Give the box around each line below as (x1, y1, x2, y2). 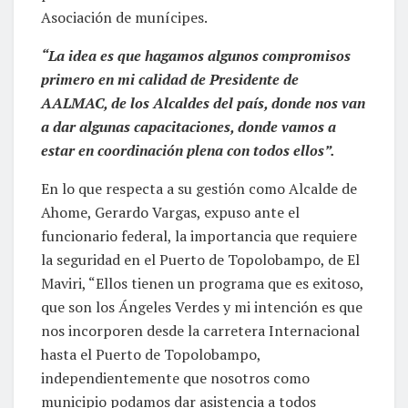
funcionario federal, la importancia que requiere (41, 225, 357, 246)
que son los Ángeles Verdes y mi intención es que (41, 296, 362, 317)
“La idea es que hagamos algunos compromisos (41, 45, 351, 66)
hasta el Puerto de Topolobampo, (41, 343, 260, 364)
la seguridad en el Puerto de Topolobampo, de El (41, 249, 360, 270)
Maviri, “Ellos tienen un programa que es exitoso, (41, 272, 363, 293)
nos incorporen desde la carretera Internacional (41, 320, 360, 341)
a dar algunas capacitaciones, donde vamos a (41, 116, 336, 137)
